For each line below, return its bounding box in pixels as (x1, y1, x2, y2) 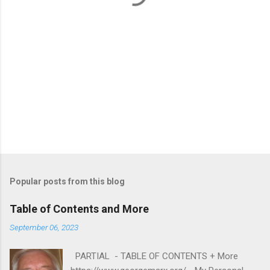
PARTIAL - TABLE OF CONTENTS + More (71, 250, 239, 262)
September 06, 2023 (10, 222, 78, 232)
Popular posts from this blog (10, 176, 125, 186)
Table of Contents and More (10, 202, 149, 215)
